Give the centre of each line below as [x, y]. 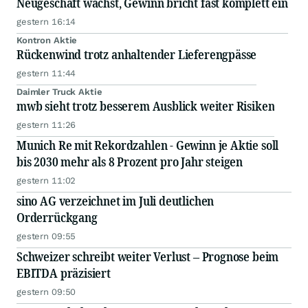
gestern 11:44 [46, 73]
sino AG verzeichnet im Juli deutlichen [115, 201]
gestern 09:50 [46, 292]
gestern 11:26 [46, 125]
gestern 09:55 [46, 236]
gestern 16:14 [46, 22]
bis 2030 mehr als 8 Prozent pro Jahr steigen [130, 162]
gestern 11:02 [46, 180]
